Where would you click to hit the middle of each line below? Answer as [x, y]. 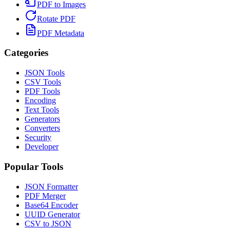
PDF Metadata [61, 33]
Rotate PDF [56, 18]
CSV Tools [43, 82]
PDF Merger [45, 196]
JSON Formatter [51, 186]
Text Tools [42, 110]
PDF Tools [42, 91]
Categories [26, 53]
